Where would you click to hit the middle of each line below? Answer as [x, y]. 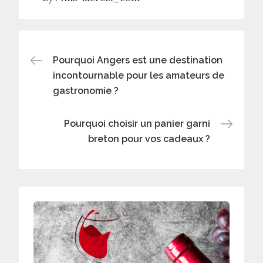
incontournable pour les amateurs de [139, 75]
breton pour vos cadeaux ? [149, 139]
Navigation [91, 59]
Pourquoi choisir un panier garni [137, 123]
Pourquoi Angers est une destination [138, 60]
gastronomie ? [86, 90]
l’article [69, 122]
